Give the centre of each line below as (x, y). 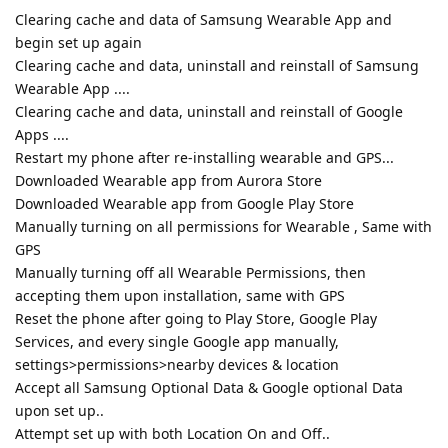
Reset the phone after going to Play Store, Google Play (196, 319)
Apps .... (42, 135)
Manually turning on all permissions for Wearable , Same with (223, 227)
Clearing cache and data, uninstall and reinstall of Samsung (217, 66)
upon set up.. (59, 411)
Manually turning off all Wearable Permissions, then (190, 273)
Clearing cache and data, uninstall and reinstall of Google (209, 112)
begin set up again (78, 43)
